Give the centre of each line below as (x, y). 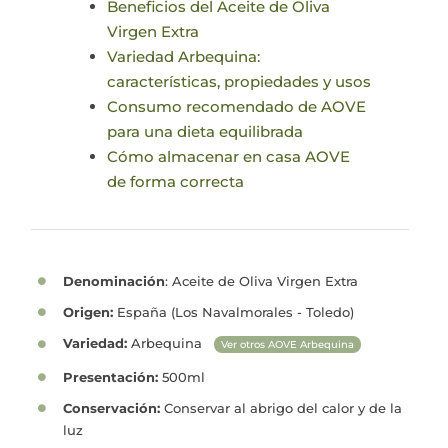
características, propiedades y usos (239, 82)
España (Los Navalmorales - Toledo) (233, 312)
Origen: (87, 312)
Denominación (113, 281)
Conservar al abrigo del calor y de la (280, 407)
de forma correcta (176, 182)
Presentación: (110, 376)
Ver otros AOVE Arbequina (287, 345)
